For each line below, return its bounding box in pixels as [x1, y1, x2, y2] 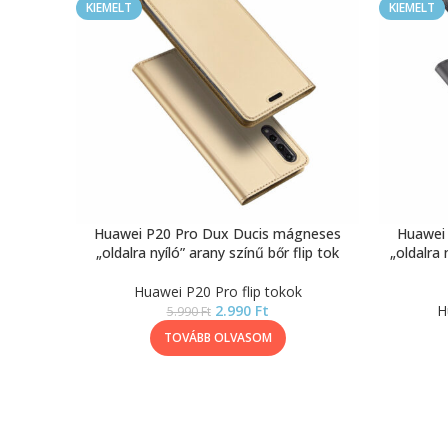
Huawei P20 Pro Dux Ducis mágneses [94, 224, 341, 243]
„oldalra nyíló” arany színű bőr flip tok [96, 243, 339, 262]
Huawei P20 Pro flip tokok [133, 282, 302, 301]
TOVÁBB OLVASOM [163, 329, 272, 346]
